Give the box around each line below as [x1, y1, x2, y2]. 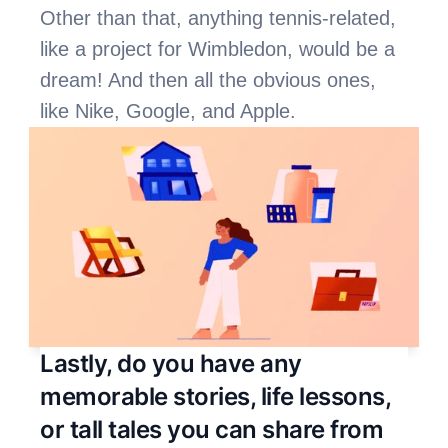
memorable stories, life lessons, [40, 381, 391, 411]
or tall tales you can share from [40, 414, 384, 444]
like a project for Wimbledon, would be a [40, 37, 396, 60]
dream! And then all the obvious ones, [40, 68, 377, 91]
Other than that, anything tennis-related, [40, 6, 397, 29]
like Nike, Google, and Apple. [40, 99, 303, 122]
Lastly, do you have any [40, 348, 302, 378]
